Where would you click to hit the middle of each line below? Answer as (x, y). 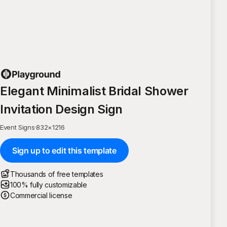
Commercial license (41, 195)
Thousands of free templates (57, 174)
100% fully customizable (49, 184)
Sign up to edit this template (64, 150)
